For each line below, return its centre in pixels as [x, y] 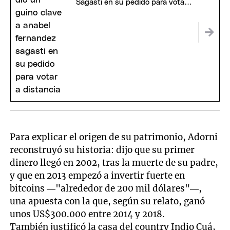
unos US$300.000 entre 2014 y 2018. [88, 214]
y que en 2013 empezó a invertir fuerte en [98, 175]
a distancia [95, 12]
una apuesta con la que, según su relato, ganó [108, 201]
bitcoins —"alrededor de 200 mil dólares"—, [106, 188]
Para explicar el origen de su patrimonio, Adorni [114, 137]
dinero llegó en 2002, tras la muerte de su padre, [114, 162]
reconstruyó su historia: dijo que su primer [102, 150]
